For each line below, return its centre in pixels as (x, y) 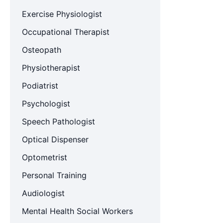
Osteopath (41, 50)
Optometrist (44, 157)
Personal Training (54, 175)
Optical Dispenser (55, 139)
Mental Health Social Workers (77, 211)
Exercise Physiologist (62, 14)
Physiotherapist (51, 68)
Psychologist (46, 104)
